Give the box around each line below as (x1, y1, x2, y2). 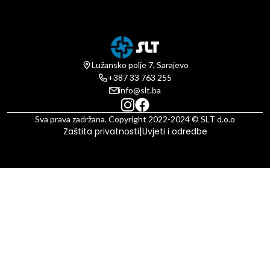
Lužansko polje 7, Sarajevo (91, 60, 189, 71)
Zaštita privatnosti (63, 125, 139, 137)
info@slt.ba (119, 85, 161, 96)
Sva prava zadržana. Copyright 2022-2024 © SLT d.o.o (35, 113, 235, 124)
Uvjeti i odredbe (142, 125, 207, 137)
